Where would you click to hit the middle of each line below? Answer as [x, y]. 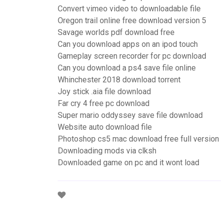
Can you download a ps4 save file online [127, 68]
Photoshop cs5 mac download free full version [138, 139]
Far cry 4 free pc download [104, 103]
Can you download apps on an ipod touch [128, 44]
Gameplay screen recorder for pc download [132, 56]
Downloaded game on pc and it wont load [129, 163]
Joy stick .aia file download [104, 92]
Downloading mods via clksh [107, 151]
